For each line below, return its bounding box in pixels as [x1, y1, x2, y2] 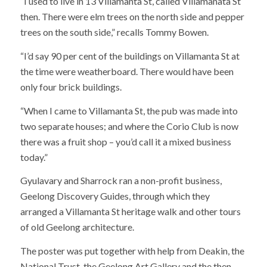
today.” [20, 151, 48, 163]
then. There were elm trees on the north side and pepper [20, 11, 244, 23]
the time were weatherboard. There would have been [20, 66, 234, 77]
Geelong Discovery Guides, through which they [20, 190, 210, 202]
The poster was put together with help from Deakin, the [20, 244, 244, 256]
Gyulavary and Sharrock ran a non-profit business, [20, 175, 222, 187]
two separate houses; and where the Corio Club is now [20, 120, 238, 132]
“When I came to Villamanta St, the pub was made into [20, 104, 238, 116]
